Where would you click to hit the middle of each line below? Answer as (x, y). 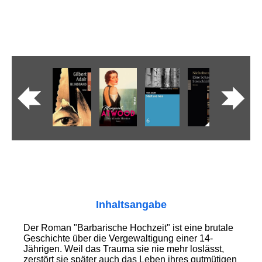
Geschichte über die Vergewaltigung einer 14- (118, 239)
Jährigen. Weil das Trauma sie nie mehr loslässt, (124, 249)
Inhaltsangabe (131, 205)
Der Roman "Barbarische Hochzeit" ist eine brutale (128, 228)
